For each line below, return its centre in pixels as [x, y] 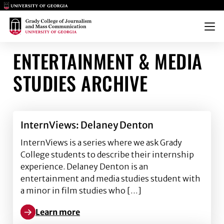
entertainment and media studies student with [110, 178]
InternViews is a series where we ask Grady [101, 142]
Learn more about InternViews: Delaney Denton [112, 218]
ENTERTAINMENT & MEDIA [108, 61]
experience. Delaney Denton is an [84, 166]
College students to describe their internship [107, 154]
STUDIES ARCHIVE [80, 83]
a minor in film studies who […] [81, 190]
